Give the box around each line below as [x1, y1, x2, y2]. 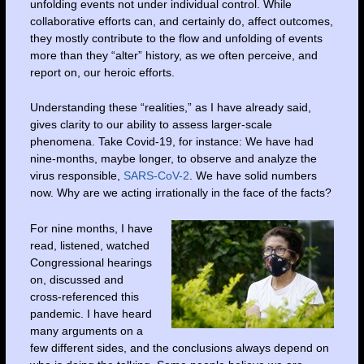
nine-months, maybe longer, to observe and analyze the [29, 152, 317, 166]
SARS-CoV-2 [123, 169, 189, 183]
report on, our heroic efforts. [29, 65, 175, 79]
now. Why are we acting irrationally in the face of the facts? [29, 186, 331, 200]
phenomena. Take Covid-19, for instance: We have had [29, 135, 314, 149]
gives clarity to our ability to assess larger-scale [29, 118, 272, 132]
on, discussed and [29, 272, 123, 286]
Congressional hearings [29, 255, 152, 269]
